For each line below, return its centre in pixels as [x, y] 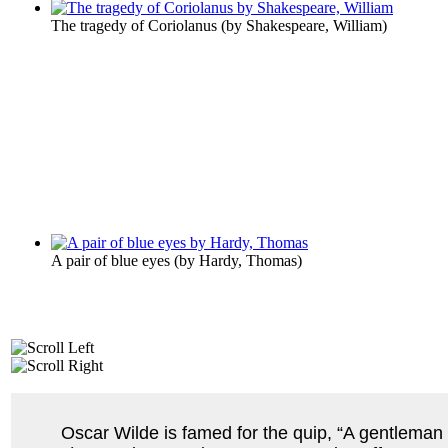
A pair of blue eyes [110, 260]
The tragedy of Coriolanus [134, 25]
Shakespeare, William [314, 25]
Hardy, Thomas [248, 260]
